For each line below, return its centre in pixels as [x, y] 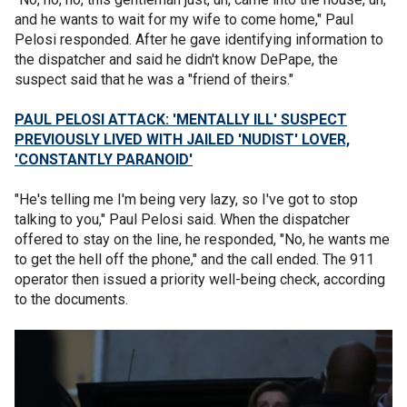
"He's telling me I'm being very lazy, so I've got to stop [186, 199]
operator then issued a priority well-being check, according [200, 279]
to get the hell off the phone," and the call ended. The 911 [194, 259]
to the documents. [71, 299]
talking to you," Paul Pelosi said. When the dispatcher [182, 219]
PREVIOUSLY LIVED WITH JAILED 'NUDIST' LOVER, [182, 139]
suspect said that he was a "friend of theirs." [154, 79]
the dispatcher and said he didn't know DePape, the [176, 59]
